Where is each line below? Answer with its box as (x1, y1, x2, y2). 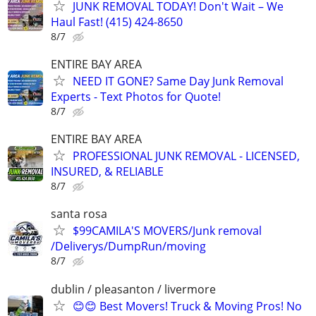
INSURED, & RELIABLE (51, 164, 164, 180)
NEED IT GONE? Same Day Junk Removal (73, 73, 284, 89)
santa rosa (51, 206, 107, 222)
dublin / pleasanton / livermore (51, 281, 216, 297)
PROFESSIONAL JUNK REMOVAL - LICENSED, (73, 148, 300, 164)
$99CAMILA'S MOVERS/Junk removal (73, 223, 262, 239)
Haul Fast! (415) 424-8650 (51, 13, 183, 30)
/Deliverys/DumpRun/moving (51, 238, 206, 255)
